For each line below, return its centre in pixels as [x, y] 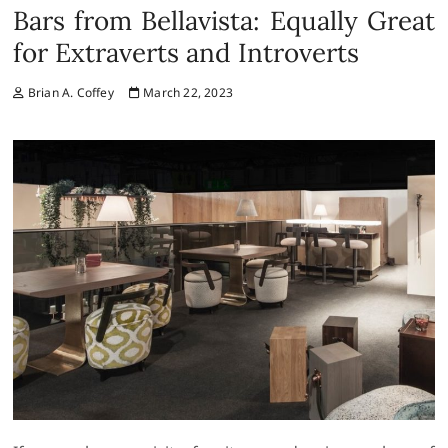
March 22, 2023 [187, 92]
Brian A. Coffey [69, 92]
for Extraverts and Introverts [186, 52]
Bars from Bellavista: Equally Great [224, 20]
